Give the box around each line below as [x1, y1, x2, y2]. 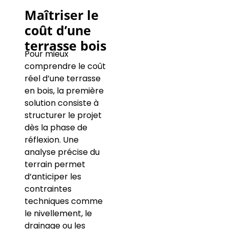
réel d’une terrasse [24, 73, 101, 85]
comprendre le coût [24, 60, 106, 73]
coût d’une [24, 21, 91, 39]
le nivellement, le [24, 208, 92, 220]
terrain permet [24, 158, 85, 171]
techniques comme [24, 195, 103, 208]
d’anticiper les [24, 171, 81, 183]
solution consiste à [24, 97, 99, 109]
